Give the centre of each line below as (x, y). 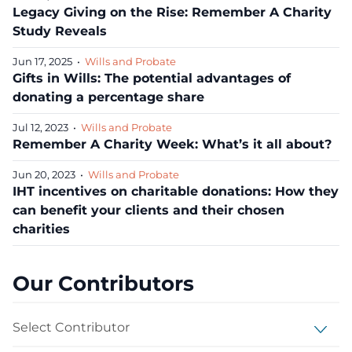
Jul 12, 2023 (40, 128)
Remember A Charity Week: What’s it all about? (172, 144)
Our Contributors (103, 283)
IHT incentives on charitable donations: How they (176, 191)
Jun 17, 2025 (42, 62)
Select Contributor (70, 318)
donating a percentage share (108, 97)
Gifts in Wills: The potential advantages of (152, 78)
